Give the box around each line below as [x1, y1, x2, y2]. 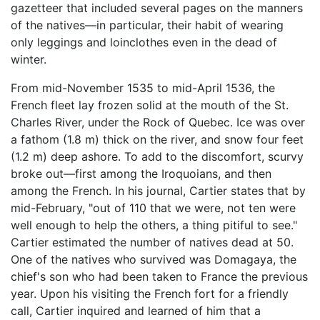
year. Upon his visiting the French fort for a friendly [11, 286, 289, 301]
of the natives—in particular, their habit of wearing [11, 18, 284, 33]
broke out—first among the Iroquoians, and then [11, 166, 271, 181]
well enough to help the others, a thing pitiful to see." [11, 218, 297, 233]
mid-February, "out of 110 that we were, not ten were [11, 201, 296, 216]
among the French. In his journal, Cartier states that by [11, 184, 306, 199]
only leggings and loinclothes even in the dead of [11, 35, 277, 50]
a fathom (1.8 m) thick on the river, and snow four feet [11, 132, 304, 147]
